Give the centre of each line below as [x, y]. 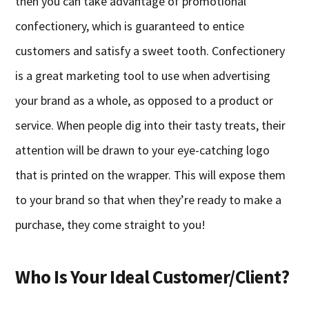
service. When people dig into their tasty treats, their [151, 126]
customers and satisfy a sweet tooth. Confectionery [150, 51]
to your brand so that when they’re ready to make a [149, 200]
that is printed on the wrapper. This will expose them [151, 175]
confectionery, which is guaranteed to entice [130, 26]
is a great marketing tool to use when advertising [143, 76]
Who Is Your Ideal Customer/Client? [152, 277]
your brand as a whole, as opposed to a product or [144, 101]
